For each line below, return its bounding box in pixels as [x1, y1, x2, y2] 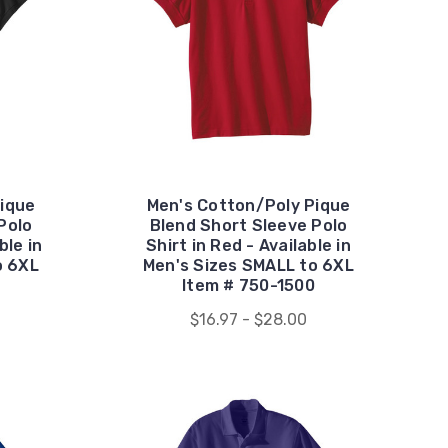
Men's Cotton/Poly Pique [146, 195, 351, 215]
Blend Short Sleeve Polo [149, 215, 348, 235]
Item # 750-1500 [182, 275, 315, 295]
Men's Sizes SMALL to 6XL [142, 255, 354, 275]
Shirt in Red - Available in [146, 235, 351, 255]
